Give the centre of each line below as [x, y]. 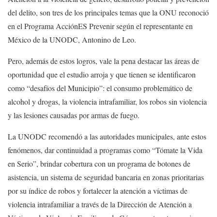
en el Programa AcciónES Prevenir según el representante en [100, 26]
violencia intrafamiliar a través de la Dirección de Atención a [100, 204]
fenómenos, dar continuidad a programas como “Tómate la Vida [105, 150]
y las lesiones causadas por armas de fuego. [74, 115]
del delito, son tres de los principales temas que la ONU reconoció [108, 13]
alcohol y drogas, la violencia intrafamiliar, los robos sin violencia [107, 102]
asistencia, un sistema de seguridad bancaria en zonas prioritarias [106, 177]
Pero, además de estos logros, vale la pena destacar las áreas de [103, 61]
